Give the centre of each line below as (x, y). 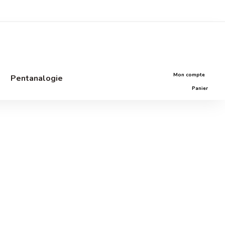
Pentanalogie (37, 78)
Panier (200, 88)
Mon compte (190, 75)
